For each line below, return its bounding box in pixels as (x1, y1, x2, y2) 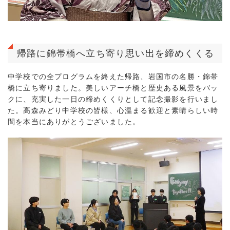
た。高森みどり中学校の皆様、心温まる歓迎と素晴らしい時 (8, 106, 219, 114)
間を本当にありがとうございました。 (8, 118, 141, 126)
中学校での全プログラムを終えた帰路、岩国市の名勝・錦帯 (8, 72, 219, 81)
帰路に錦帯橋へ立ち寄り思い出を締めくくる (17, 48, 214, 59)
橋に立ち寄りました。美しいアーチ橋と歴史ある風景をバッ (8, 84, 219, 92)
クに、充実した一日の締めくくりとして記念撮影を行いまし (8, 95, 219, 103)
